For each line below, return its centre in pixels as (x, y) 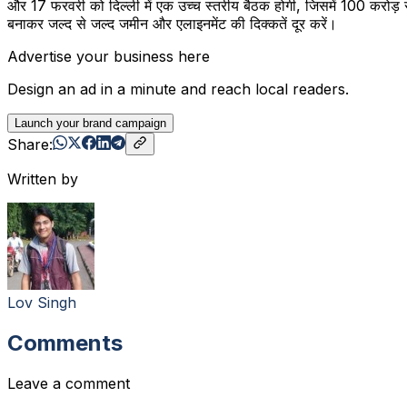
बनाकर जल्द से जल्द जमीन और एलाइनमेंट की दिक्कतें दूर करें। (172, 24)
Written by (43, 179)
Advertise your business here (109, 57)
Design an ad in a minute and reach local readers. (178, 89)
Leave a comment (69, 384)
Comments (65, 343)
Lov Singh (42, 303)
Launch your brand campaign (90, 124)
